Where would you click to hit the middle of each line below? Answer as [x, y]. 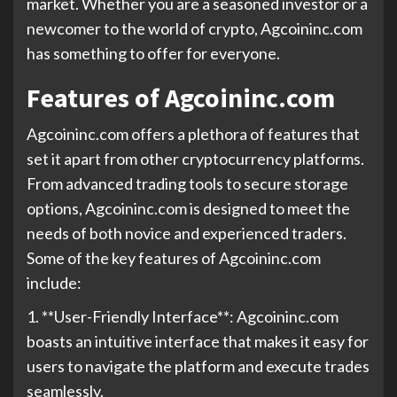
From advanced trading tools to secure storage [187, 183]
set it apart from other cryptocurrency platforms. [195, 159]
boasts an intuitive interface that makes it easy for [198, 341]
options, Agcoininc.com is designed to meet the [188, 208]
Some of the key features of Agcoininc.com [174, 258]
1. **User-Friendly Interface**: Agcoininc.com [183, 316]
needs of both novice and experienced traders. [187, 233]
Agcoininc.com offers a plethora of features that [193, 134]
